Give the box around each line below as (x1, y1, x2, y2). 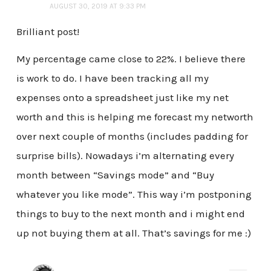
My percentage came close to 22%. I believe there (16, 53, 246, 65)
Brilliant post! (16, 25, 79, 38)
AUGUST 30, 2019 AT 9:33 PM (49, 1, 146, 10)
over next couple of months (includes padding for (16, 130, 248, 143)
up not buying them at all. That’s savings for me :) (16, 227, 251, 240)
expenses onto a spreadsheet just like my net (16, 91, 229, 104)
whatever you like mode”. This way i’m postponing (16, 188, 252, 201)
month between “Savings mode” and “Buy (16, 169, 214, 181)
